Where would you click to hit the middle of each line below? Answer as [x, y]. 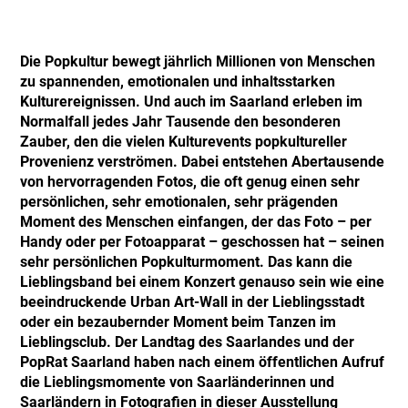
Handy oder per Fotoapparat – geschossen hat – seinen [203, 242]
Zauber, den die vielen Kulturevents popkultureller [184, 142]
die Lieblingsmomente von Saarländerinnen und [178, 382]
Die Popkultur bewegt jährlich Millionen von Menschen [198, 61]
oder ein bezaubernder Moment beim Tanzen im [178, 322]
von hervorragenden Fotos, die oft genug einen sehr [190, 182]
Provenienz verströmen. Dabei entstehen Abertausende [203, 162]
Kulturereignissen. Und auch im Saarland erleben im [192, 102]
